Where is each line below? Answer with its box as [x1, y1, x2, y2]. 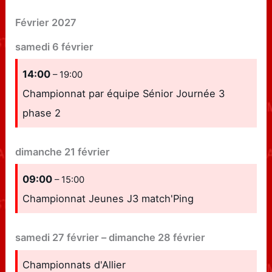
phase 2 [22, 106, 61, 119]
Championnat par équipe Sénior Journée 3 [22, 87, 225, 100]
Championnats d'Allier [22, 258, 126, 271]
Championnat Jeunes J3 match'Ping [22, 192, 194, 205]
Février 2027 [15, 16, 77, 29]
